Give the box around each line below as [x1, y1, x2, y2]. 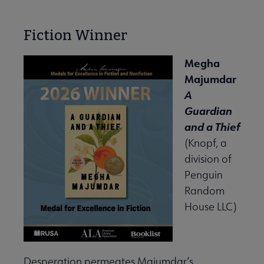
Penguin [184, 168, 223, 182]
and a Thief [184, 120, 240, 134]
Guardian [184, 104, 232, 118]
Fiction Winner [24, 27, 127, 44]
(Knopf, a [184, 136, 227, 150]
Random [184, 184, 225, 198]
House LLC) [184, 200, 236, 214]
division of [184, 152, 232, 166]
